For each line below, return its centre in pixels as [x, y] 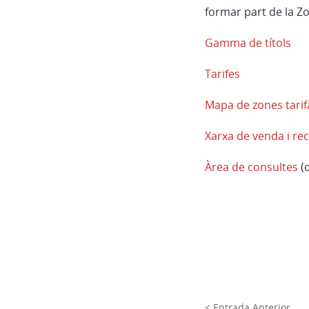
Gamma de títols [248, 43]
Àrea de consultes [253, 167]
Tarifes [222, 74]
